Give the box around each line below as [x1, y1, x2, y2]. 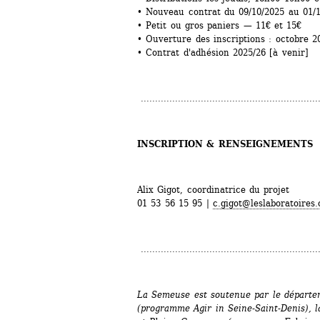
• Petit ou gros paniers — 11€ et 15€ [137, 20, 302, 31]
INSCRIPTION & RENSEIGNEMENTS [137, 139, 313, 150]
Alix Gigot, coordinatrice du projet [137, 184, 290, 196]
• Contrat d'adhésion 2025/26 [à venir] [137, 47, 309, 59]
